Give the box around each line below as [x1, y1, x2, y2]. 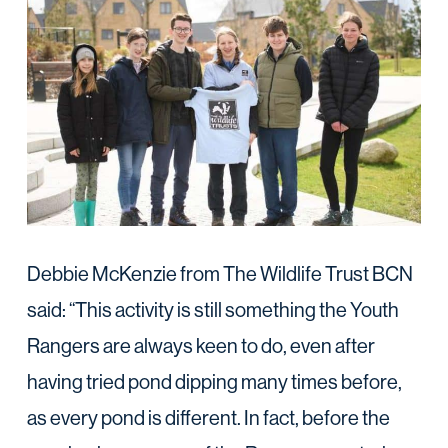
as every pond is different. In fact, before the [26, 405, 390, 431]
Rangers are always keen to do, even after [26, 333, 375, 359]
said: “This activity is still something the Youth [26, 297, 399, 323]
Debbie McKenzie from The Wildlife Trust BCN [26, 261, 413, 287]
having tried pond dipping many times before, [26, 369, 402, 395]
